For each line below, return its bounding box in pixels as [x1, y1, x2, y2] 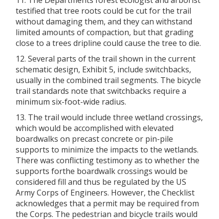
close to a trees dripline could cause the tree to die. [16, 37, 201, 48]
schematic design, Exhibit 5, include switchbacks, [16, 64, 191, 75]
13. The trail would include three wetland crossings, [16, 111, 203, 123]
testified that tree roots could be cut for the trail [16, 5, 191, 16]
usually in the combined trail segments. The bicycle [16, 74, 201, 86]
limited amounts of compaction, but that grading [16, 26, 194, 38]
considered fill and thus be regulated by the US [16, 176, 186, 187]
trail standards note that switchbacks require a [16, 85, 186, 96]
